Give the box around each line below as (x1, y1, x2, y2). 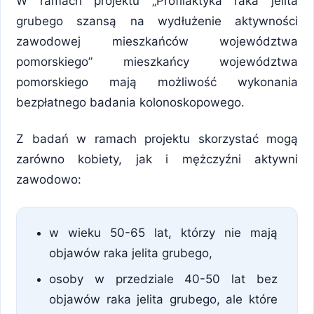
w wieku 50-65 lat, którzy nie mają (49, 226, 278, 240)
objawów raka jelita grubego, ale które (49, 292, 278, 306)
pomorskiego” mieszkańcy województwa (16, 55, 298, 69)
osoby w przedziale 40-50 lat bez (49, 272, 278, 286)
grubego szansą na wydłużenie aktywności (16, 14, 298, 29)
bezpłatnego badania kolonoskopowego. (16, 95, 245, 110)
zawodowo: (16, 172, 81, 186)
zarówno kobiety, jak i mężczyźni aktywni (16, 152, 298, 166)
